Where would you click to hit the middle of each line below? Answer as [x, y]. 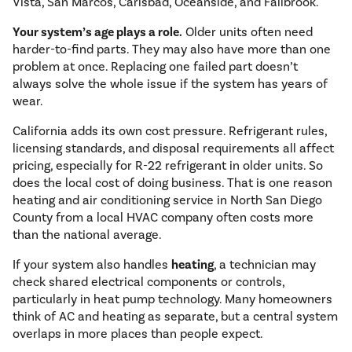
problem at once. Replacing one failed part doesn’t [155, 67]
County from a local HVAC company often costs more [163, 218]
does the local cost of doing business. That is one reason [172, 183]
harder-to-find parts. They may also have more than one [172, 49]
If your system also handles [92, 265]
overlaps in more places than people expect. [138, 334]
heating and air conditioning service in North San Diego [167, 200]
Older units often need [247, 32]
